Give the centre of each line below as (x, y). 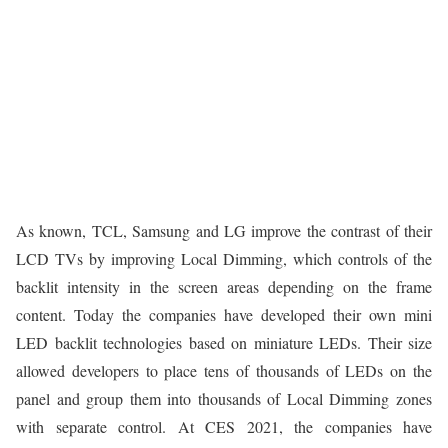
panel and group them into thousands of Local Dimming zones (224, 399)
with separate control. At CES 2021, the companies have (224, 427)
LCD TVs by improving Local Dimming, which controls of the (224, 259)
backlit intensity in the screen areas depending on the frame (224, 287)
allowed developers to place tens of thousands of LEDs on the (224, 371)
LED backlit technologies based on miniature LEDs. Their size (224, 343)
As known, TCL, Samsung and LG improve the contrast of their (224, 231)
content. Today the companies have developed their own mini (224, 315)
